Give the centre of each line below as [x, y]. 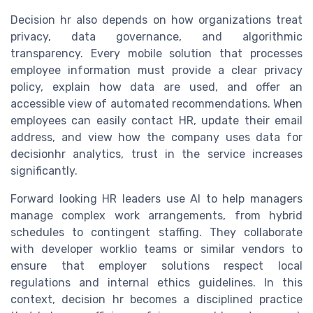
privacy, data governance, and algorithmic [156, 37]
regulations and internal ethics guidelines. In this [156, 283]
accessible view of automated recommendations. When [156, 104]
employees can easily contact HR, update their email [156, 121]
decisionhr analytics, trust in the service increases [156, 154]
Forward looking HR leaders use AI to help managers [156, 199]
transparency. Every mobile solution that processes [156, 54]
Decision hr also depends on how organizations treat [156, 20]
